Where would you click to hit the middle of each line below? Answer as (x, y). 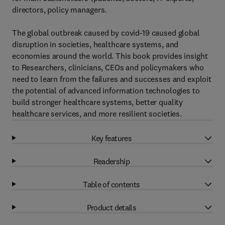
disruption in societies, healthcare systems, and (95, 44)
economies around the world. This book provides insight (110, 56)
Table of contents (111, 184)
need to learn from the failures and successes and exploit (112, 79)
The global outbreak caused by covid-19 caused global (106, 33)
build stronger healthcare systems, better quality (98, 102)
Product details (111, 207)
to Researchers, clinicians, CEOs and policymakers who (108, 67)
